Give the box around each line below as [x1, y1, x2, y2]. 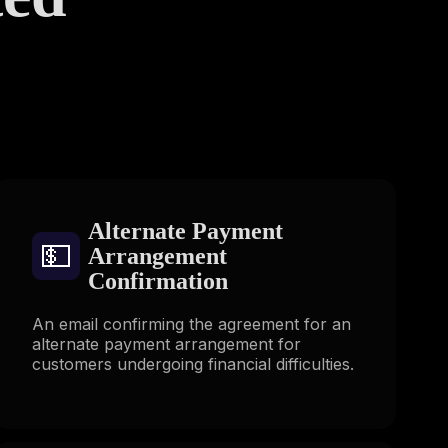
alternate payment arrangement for [31, 333, 301, 354]
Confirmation [87, 267, 228, 294]
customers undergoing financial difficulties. [31, 353, 354, 374]
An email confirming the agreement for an [31, 313, 351, 334]
